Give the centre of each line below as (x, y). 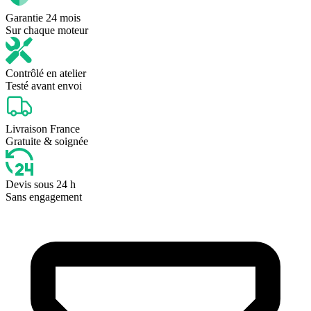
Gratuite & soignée (47, 142)
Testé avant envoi (44, 86)
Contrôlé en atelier (46, 74)
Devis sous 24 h (41, 185)
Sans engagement (44, 197)
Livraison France (43, 129)
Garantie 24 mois (43, 18)
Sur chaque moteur (47, 31)
